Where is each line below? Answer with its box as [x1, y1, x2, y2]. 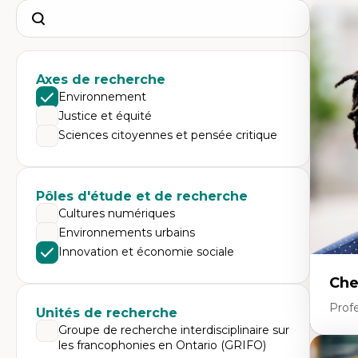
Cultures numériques [58, 206, 175, 221]
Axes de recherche [36, 72, 165, 87]
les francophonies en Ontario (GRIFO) [58, 338, 266, 352]
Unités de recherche [36, 305, 177, 320]
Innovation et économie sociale [58, 245, 234, 259]
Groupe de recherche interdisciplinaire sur [58, 323, 289, 337]
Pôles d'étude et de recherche [36, 189, 248, 204]
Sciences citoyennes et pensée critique [58, 128, 277, 142]
